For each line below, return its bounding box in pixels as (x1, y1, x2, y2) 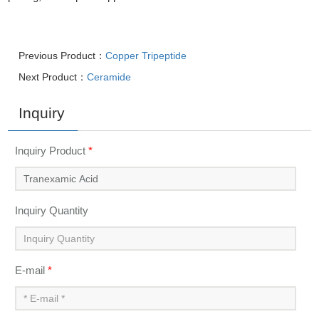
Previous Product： (19, 49, 106, 61)
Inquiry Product (15, 144, 89, 157)
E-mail (15, 263, 48, 276)
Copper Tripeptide (105, 49, 187, 61)
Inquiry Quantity (15, 204, 89, 216)
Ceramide (87, 70, 132, 83)
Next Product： (19, 70, 88, 83)
